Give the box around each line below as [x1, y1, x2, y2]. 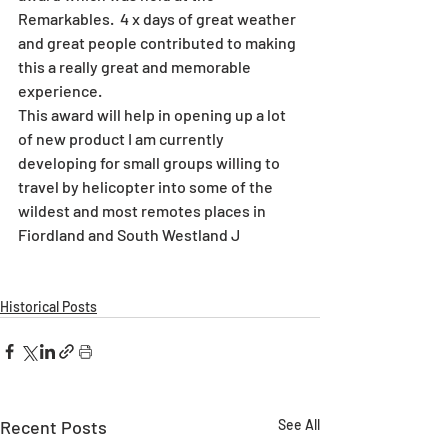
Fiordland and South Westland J [18, 225, 240, 245]
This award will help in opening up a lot [18, 105, 289, 125]
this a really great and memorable [18, 57, 254, 77]
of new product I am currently [18, 129, 227, 149]
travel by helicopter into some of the [18, 177, 276, 197]
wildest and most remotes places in [18, 201, 269, 221]
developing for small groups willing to [18, 153, 283, 173]
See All [278, 416, 320, 434]
